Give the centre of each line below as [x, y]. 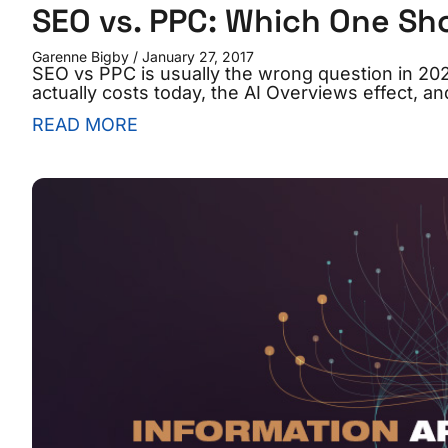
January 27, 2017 [196, 56]
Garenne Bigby [82, 56]
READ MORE [85, 124]
